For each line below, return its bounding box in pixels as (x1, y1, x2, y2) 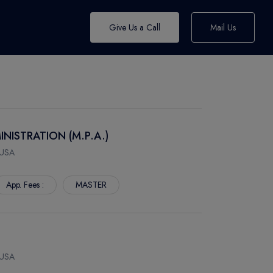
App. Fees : (6, 179, 44, 191)
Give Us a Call (109, 21, 160, 34)
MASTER (76, 179, 107, 191)
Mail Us (210, 21, 236, 34)
